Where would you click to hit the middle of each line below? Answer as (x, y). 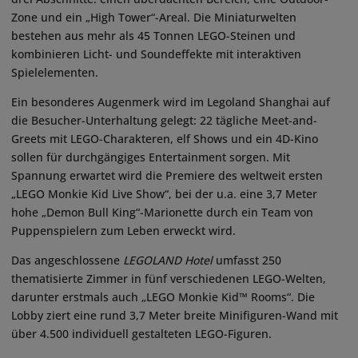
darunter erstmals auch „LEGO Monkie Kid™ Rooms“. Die (163, 297)
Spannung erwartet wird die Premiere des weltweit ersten (167, 176)
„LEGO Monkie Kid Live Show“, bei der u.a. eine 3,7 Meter (164, 194)
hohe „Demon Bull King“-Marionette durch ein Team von (162, 213)
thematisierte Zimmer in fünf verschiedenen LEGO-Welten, (169, 279)
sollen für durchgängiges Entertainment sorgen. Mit (151, 157)
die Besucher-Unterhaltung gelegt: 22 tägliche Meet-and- (164, 121)
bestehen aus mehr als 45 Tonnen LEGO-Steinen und (153, 36)
